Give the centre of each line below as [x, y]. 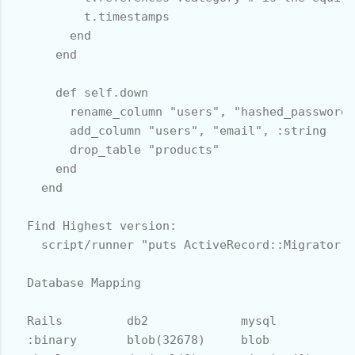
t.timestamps [91, 16]
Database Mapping [77, 282]
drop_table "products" [120, 149]
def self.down [80, 92]
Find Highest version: [95, 225]
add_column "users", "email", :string [170, 130]
